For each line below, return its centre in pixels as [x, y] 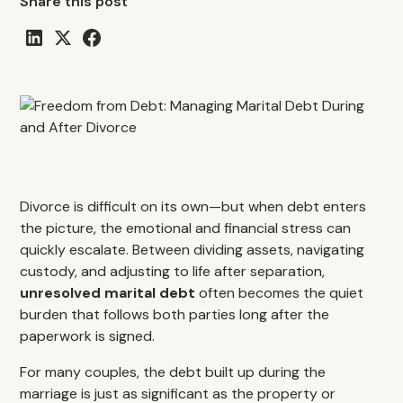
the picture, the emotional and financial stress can [186, 228]
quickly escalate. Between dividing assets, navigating [193, 250]
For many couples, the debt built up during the [173, 372]
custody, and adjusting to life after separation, [173, 271]
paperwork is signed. [88, 336]
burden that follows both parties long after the [175, 314]
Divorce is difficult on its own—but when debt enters [193, 206]
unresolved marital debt [108, 293]
